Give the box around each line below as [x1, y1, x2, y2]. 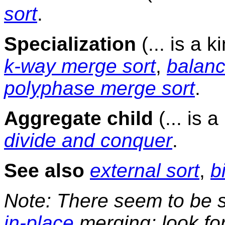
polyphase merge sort [4, 77, 195, 99]
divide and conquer [4, 129, 172, 151]
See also [4, 159, 84, 181]
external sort [90, 159, 199, 181]
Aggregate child [4, 107, 153, 129]
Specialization [4, 33, 136, 55]
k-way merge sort [4, 55, 156, 77]
